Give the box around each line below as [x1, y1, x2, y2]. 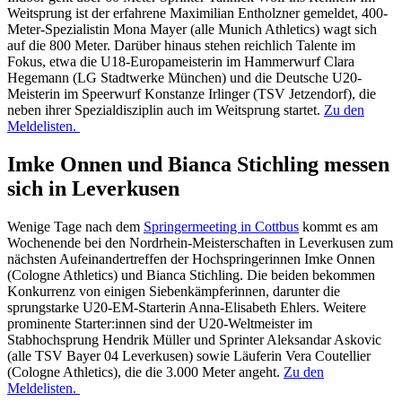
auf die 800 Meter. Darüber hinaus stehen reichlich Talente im [7, 37, 355, 53]
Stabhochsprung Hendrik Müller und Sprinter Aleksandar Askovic [7, 331, 381, 347]
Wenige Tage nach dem [7, 218, 144, 234]
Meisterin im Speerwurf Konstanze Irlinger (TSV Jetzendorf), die [7, 85, 376, 101]
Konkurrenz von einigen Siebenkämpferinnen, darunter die [7, 283, 340, 299]
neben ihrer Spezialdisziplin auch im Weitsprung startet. [7, 101, 324, 118]
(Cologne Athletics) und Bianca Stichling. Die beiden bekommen [7, 267, 375, 283]
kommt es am [299, 218, 378, 234]
